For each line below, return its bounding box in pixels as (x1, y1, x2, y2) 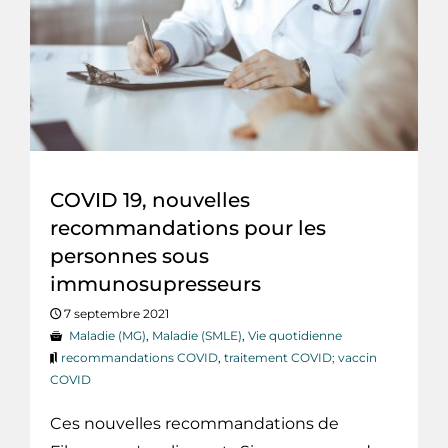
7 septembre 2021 (61, 306, 169, 322)
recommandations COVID (61, 350, 218, 366)
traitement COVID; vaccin (224, 350, 377, 366)
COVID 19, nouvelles (50, 188, 250, 213)
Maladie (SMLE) (152, 328, 242, 344)
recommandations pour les (50, 216, 326, 241)
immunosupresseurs (50, 272, 261, 297)
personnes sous (50, 244, 209, 269)
